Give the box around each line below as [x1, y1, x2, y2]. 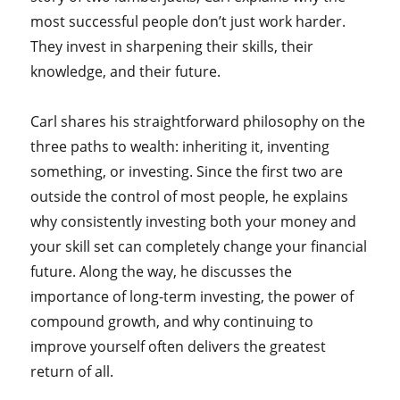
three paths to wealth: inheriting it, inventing [30, 137, 330, 157]
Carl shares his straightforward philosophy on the [30, 112, 366, 132]
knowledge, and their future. [30, 62, 221, 82]
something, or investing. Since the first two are [30, 162, 344, 182]
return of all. [30, 362, 114, 382]
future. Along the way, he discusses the [30, 262, 293, 282]
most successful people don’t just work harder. [30, 12, 346, 32]
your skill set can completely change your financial [30, 237, 368, 257]
